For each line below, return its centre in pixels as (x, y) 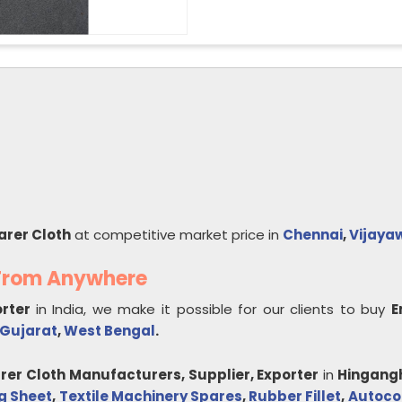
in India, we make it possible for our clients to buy (214, 309)
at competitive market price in (177, 235)
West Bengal (109, 331)
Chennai (313, 235)
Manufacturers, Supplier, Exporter (194, 375)
